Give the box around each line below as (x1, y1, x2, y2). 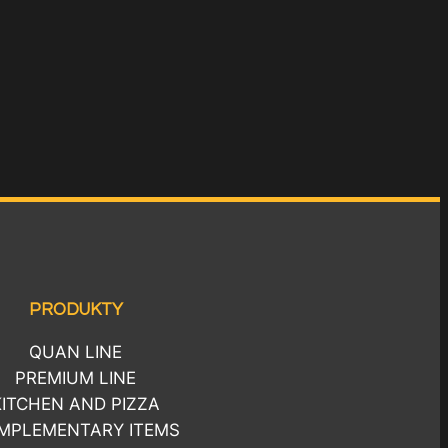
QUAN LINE (29, 342, 123, 363)
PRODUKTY (28, 301, 123, 320)
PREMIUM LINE (15, 368, 137, 389)
